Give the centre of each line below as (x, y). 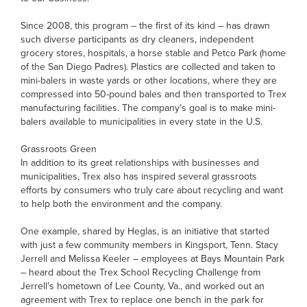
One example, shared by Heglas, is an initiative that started (145, 231)
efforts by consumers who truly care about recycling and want (152, 190)
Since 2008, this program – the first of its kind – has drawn (145, 26)
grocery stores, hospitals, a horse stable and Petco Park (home (153, 53)
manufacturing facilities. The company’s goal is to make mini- (148, 108)
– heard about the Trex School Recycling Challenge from (140, 272)
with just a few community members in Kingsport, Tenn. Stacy (149, 245)
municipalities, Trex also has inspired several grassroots (139, 176)
